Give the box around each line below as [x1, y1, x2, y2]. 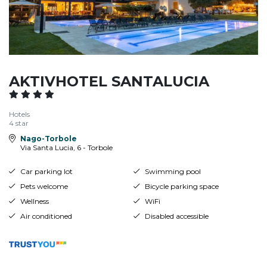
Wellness [20, 196, 49, 206]
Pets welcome [20, 181, 68, 191]
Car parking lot [20, 166, 73, 176]
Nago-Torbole [20, 133, 77, 143]
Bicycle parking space [144, 181, 219, 191]
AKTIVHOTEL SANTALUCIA [9, 72, 209, 90]
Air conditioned [20, 211, 72, 221]
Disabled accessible [144, 211, 209, 221]
